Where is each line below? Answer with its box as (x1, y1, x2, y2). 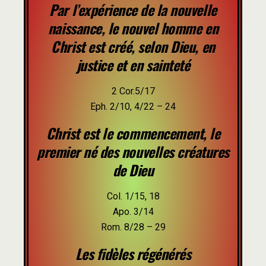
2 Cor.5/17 (111, 85, 155, 97)
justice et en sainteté (76, 54, 190, 75)
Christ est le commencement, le (46, 122, 220, 144)
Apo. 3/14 (112, 206, 154, 217)
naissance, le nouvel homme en (47, 17, 218, 39)
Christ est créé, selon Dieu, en (51, 36, 215, 57)
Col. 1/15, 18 (106, 191, 160, 202)
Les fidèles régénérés (75, 243, 191, 264)
